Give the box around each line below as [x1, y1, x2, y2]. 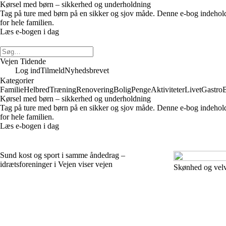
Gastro [201, 85, 222, 94]
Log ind [15, 66, 40, 75]
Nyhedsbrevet [65, 66, 109, 75]
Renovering [76, 85, 114, 94]
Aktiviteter [151, 85, 185, 94]
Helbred [24, 85, 49, 94]
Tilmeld [40, 66, 65, 75]
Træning [49, 85, 76, 94]
